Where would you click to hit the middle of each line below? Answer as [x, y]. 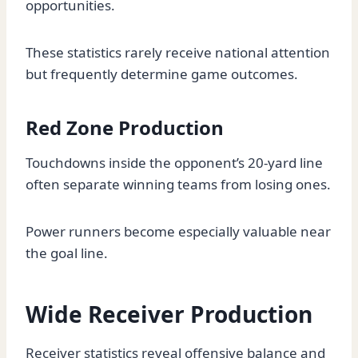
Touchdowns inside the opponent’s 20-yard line [174, 163]
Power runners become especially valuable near [178, 232]
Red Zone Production [125, 128]
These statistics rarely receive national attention [178, 53]
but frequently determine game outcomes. [162, 74]
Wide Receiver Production [169, 314]
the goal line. [67, 253]
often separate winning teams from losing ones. [178, 185]
